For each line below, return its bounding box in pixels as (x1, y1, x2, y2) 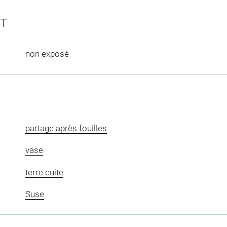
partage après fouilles (25, 123, 107, 133)
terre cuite (25, 167, 63, 177)
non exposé (25, 48, 69, 59)
